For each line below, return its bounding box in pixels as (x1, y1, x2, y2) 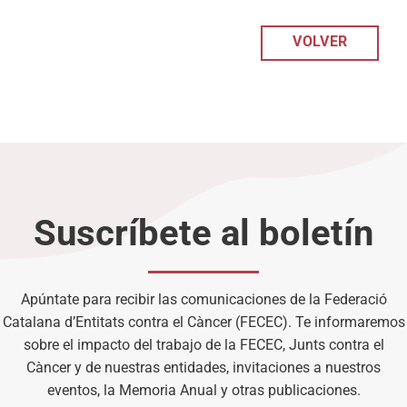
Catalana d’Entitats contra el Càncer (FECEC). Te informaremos (2, 313, 405, 331)
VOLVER (293, 33, 348, 50)
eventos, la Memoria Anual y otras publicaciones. (46, 381, 361, 399)
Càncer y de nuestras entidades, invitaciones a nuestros (26, 358, 381, 376)
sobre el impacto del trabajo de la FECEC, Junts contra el (23, 335, 384, 353)
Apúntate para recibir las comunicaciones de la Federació (20, 290, 387, 308)
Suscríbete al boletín (34, 211, 373, 254)
